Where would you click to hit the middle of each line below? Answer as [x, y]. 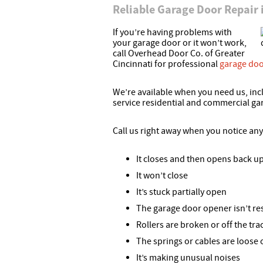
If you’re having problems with [172, 33]
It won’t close [162, 176]
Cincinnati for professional [166, 64]
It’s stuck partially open [181, 192]
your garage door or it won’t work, [180, 43]
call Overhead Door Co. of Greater [179, 54]
